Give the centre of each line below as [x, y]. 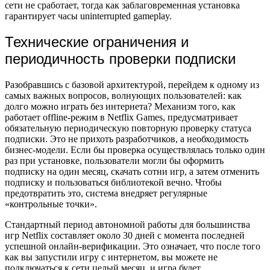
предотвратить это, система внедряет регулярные [106, 193]
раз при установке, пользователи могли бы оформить [114, 160]
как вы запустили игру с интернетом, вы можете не [111, 257]
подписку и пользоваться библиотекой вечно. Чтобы [113, 182]
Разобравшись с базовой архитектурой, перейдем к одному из [132, 84]
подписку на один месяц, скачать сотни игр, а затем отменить [132, 171]
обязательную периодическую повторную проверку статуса [128, 128]
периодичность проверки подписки [120, 58]
